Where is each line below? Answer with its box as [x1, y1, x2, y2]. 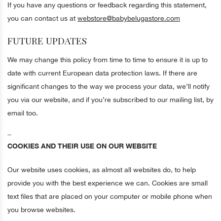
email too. [7, 109, 40, 117]
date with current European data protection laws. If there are [7, 69, 197, 77]
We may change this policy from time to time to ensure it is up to [7, 56, 208, 64]
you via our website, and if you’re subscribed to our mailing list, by [7, 96, 214, 104]
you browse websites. [7, 206, 75, 214]
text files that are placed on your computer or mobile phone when [7, 192, 212, 200]
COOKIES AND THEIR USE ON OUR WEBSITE [7, 142, 157, 150]
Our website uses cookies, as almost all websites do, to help [7, 166, 196, 174]
